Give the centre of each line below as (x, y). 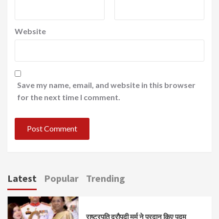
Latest (22, 178)
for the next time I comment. (69, 97)
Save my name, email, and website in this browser (106, 85)
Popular (61, 178)
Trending (106, 178)
